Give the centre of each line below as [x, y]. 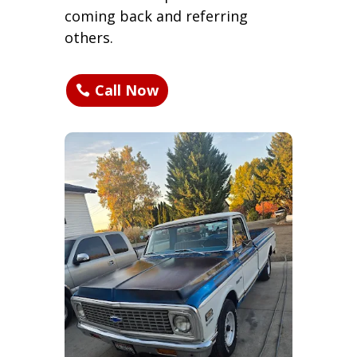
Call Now [126, 90]
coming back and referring [156, 16]
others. [88, 37]
